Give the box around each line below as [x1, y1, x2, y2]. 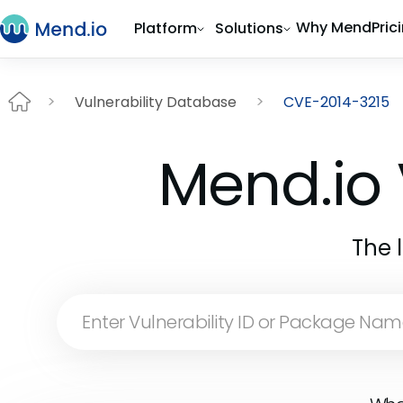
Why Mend [296, 17, 372, 38]
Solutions [215, 18, 283, 39]
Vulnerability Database [75, 91, 237, 112]
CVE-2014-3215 [283, 91, 390, 112]
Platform [134, 18, 197, 39]
